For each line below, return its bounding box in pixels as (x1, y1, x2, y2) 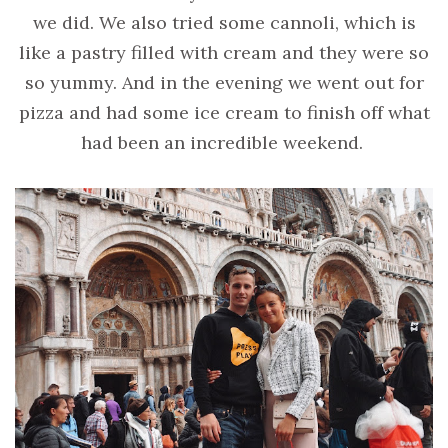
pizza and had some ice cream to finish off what (18, 101, 430, 125)
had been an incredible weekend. (80, 131, 368, 155)
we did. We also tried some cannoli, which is (32, 11, 416, 35)
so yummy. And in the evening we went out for (24, 71, 424, 95)
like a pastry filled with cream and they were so (19, 41, 429, 65)
